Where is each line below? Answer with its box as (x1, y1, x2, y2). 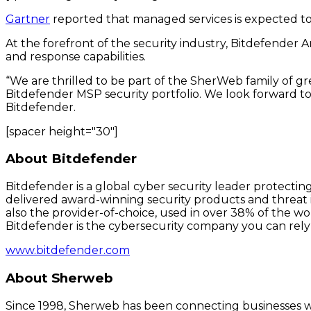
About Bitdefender (6, 151, 137, 167)
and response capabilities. (6, 49, 146, 63)
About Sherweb (6, 269, 113, 286)
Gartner (6, 12, 50, 26)
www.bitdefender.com (6, 244, 130, 258)
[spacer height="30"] (6, 124, 118, 138)
